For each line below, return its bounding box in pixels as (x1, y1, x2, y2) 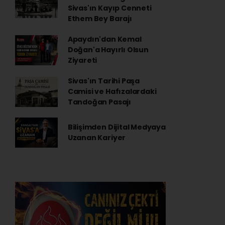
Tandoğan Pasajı (67, 97, 131, 107)
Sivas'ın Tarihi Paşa (67, 76, 140, 86)
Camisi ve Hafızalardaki (67, 86, 157, 96)
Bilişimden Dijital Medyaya (67, 122, 166, 132)
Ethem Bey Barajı (67, 14, 132, 24)
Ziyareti (67, 55, 97, 65)
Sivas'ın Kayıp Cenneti (67, 3, 152, 13)
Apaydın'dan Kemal (67, 34, 142, 44)
